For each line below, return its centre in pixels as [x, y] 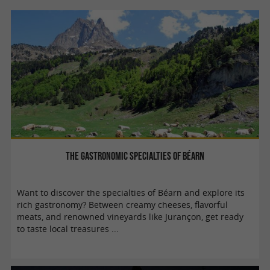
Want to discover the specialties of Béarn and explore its [131, 193]
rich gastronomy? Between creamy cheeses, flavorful [123, 205]
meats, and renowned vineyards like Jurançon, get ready [130, 217]
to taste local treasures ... [68, 229]
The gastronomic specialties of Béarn [135, 155]
